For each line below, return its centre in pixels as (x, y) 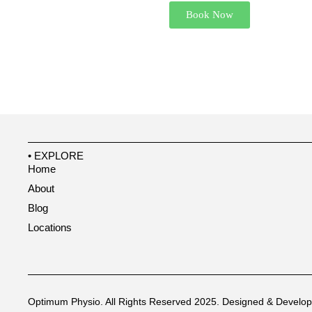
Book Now (209, 14)
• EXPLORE (56, 156)
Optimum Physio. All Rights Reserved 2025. (125, 302)
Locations (50, 228)
